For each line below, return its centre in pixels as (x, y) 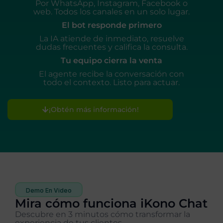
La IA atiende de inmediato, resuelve (111, 38)
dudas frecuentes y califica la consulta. (111, 47)
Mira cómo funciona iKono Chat (111, 203)
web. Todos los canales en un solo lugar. (111, 11)
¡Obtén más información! (94, 109)
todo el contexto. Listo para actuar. (111, 82)
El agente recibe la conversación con (111, 74)
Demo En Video (49, 190)
